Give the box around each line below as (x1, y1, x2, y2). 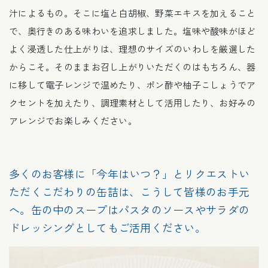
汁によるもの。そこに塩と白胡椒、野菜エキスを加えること (9, 7, 256, 20)
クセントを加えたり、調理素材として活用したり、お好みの (9, 96, 256, 109)
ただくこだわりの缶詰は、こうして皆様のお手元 (9, 184, 250, 200)
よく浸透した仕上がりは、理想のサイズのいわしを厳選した (9, 42, 256, 56)
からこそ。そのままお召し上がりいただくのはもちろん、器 (9, 60, 256, 74)
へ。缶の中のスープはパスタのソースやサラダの (9, 202, 250, 218)
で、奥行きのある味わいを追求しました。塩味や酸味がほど (9, 25, 256, 38)
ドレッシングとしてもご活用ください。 (9, 220, 206, 236)
